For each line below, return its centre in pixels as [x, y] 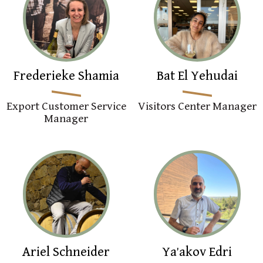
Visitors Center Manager [197, 106]
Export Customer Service [66, 106]
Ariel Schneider [66, 252]
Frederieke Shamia [66, 76]
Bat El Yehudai [197, 76]
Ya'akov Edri [197, 252]
